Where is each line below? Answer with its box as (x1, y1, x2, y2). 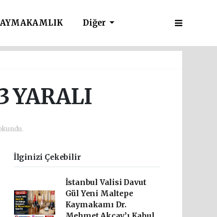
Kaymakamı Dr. (65, 200, 127, 209)
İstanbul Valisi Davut (65, 178, 146, 187)
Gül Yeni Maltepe (65, 189, 133, 198)
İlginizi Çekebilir (13, 153, 81, 162)
